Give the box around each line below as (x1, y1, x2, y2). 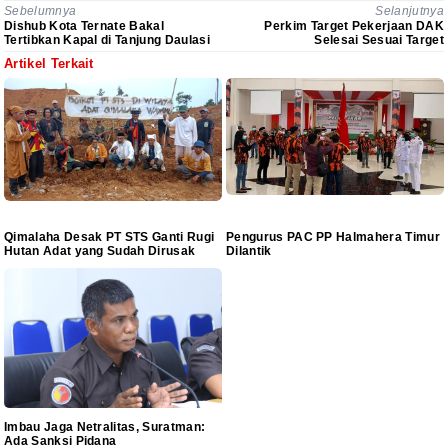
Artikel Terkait (4, 56, 94, 72)
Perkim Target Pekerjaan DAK (264, 19, 444, 34)
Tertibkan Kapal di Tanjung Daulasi (4, 33, 210, 48)
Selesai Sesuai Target (314, 33, 444, 48)
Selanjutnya (375, 3, 444, 18)
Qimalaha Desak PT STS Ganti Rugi (4, 229, 215, 244)
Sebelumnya (4, 3, 77, 18)
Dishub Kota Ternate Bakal (4, 19, 165, 34)
